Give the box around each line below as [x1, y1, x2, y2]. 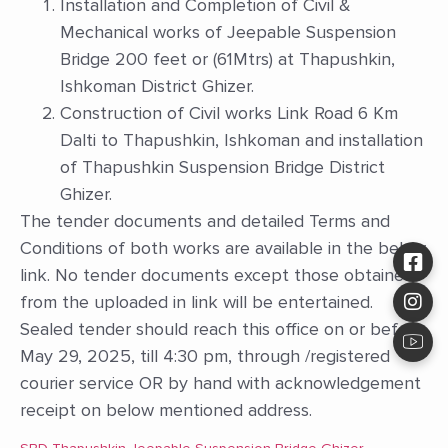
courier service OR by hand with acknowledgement [20, 371, 421, 394]
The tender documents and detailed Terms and [20, 209, 390, 232]
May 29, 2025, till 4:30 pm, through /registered [20, 344, 390, 367]
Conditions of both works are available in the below [20, 236, 426, 259]
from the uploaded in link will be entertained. [20, 290, 373, 313]
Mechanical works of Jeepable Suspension [60, 20, 396, 43]
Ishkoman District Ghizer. [60, 74, 254, 97]
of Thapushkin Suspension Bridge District [60, 155, 385, 178]
